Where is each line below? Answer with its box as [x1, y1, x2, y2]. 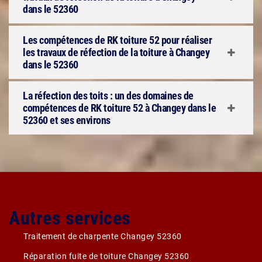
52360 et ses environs [23, 114, 111, 126]
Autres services [9, 207, 131, 229]
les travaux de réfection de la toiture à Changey [23, 46, 209, 58]
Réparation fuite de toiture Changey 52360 [23, 251, 189, 261]
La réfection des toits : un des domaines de [23, 89, 194, 102]
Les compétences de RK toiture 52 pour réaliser [23, 34, 212, 46]
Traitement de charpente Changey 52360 [23, 232, 182, 241]
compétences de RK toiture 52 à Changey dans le [23, 102, 216, 114]
